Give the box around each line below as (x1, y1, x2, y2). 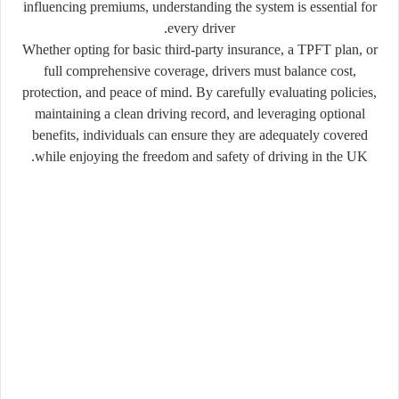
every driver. (167, 20, 235, 36)
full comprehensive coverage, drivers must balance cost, (43, 62, 356, 78)
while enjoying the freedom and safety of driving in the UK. (35, 148, 368, 164)
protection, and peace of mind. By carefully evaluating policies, (22, 84, 377, 100)
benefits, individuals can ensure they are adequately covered (31, 126, 368, 142)
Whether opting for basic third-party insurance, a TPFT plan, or (21, 41, 378, 57)
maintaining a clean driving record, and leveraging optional (34, 105, 365, 121)
